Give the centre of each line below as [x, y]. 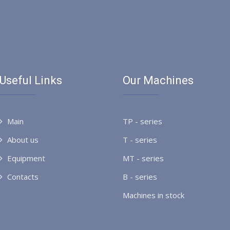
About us [23, 140]
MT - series [143, 158]
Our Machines [158, 80]
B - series [140, 177]
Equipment [26, 158]
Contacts [23, 177]
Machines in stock [154, 195]
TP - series [142, 121]
